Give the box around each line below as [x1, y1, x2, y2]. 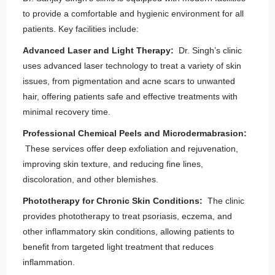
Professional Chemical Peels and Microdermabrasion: [23, 128, 247, 138]
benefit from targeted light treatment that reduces [23, 242, 214, 252]
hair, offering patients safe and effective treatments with [23, 91, 238, 101]
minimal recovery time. [23, 107, 110, 117]
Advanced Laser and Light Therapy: [23, 45, 174, 55]
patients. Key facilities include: [23, 24, 139, 34]
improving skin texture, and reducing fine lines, [23, 159, 203, 169]
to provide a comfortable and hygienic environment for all [23, 9, 244, 18]
